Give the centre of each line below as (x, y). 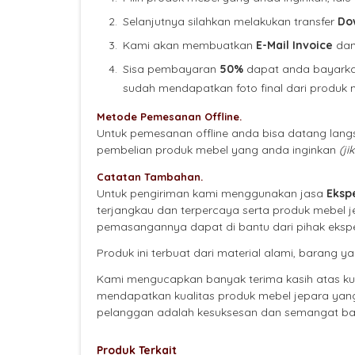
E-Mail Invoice (294, 46)
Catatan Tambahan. (150, 177)
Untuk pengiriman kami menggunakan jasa (212, 194)
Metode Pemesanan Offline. (169, 117)
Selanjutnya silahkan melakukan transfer (230, 22)
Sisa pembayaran (171, 69)
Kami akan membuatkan (189, 46)
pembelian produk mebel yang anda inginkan (218, 150)
